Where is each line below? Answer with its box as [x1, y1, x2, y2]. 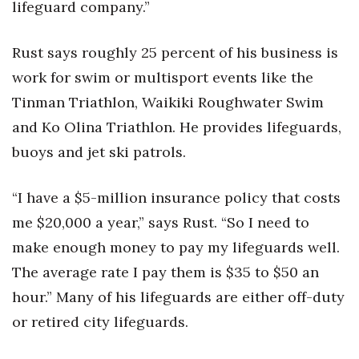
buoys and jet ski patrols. [12, 143, 186, 162]
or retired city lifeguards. [12, 313, 188, 332]
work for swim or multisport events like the [12, 68, 313, 87]
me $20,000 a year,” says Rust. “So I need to [12, 213, 309, 232]
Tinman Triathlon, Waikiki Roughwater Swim [12, 93, 324, 112]
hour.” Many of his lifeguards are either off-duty [12, 288, 345, 307]
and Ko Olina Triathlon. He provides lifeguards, [12, 118, 341, 137]
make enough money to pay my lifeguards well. [12, 238, 340, 257]
